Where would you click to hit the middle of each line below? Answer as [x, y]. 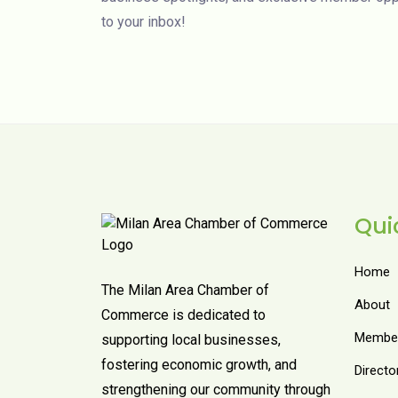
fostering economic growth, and [199, 364]
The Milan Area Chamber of [185, 290]
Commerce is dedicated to [183, 314]
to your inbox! [143, 21]
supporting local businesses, [191, 339]
